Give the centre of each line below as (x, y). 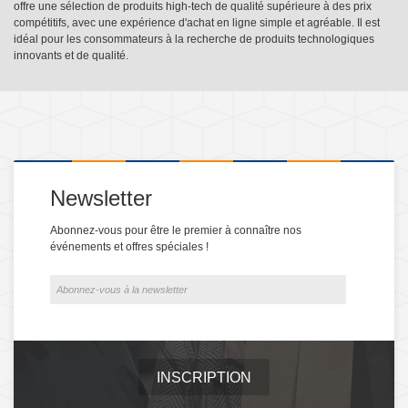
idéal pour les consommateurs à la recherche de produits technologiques (194, 39)
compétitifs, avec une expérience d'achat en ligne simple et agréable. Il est (197, 22)
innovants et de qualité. (71, 55)
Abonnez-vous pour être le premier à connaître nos (176, 230)
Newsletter (101, 198)
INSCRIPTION (204, 377)
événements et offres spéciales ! (129, 246)
